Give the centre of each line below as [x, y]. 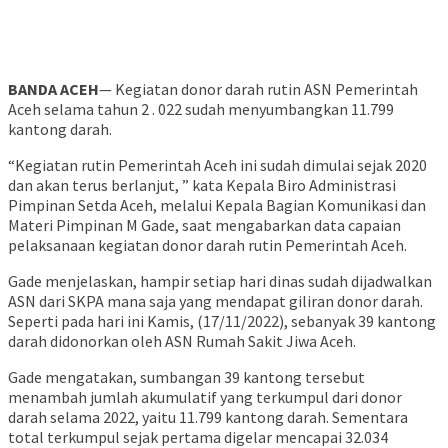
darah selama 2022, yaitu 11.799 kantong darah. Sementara [208, 417]
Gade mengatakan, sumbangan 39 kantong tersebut [186, 377]
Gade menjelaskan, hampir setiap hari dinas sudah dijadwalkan [220, 281]
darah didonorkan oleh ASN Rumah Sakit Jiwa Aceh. [182, 341]
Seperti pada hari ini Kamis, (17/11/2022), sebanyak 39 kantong [222, 321]
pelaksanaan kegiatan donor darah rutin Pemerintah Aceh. [207, 245]
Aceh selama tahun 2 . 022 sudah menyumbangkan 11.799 [201, 109]
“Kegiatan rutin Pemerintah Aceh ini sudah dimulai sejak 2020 [217, 165]
